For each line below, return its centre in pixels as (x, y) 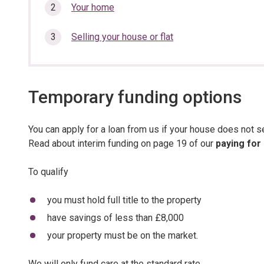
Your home (93, 7)
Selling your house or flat (122, 37)
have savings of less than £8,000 (115, 218)
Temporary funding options (135, 97)
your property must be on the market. (122, 235)
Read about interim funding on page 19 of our (122, 143)
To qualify (48, 172)
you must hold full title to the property (124, 200)
